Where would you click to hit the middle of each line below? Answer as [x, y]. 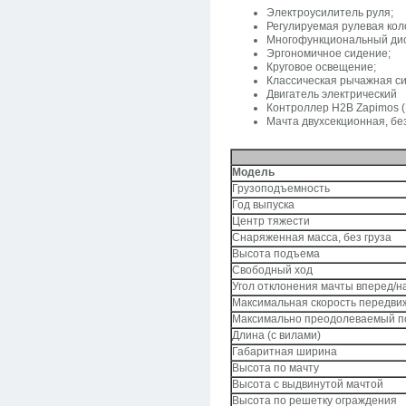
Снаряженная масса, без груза [312, 237]
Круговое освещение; [321, 67]
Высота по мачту [275, 368]
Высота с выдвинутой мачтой [308, 384]
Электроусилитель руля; [330, 13]
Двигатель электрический [332, 94]
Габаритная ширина [285, 352]
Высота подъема [276, 254]
